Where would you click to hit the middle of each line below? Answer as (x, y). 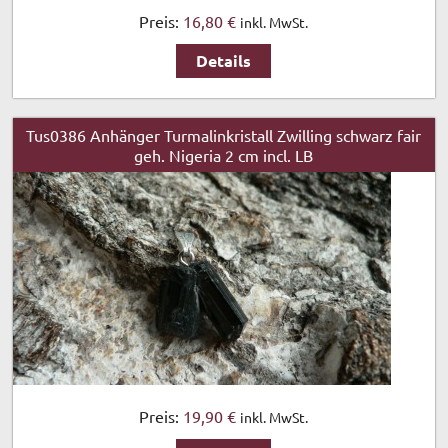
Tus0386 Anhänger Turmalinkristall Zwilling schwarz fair (224, 135)
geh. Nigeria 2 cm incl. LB (224, 155)
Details (224, 60)
